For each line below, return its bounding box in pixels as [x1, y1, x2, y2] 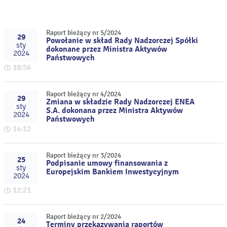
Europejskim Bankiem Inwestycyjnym [46, 167, 179, 177]
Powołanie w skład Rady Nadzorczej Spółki [46, 35, 199, 46]
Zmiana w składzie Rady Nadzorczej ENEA [46, 97, 195, 107]
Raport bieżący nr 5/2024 [46, 28, 122, 37]
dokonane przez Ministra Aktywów [46, 44, 168, 54]
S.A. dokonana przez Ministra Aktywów [46, 105, 183, 116]
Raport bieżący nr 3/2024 [46, 151, 122, 160]
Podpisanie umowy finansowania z [46, 158, 168, 168]
